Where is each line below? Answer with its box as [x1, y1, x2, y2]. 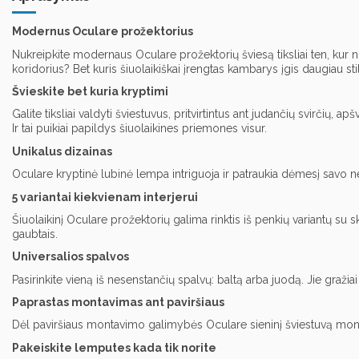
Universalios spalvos [12, 250, 129, 264]
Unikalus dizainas [12, 144, 112, 158]
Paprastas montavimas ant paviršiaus [12, 296, 224, 309]
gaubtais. [12, 227, 58, 240]
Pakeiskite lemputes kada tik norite [12, 341, 216, 354]
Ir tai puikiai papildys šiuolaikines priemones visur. [12, 122, 267, 135]
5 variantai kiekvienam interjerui [12, 190, 198, 204]
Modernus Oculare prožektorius [12, 25, 193, 38]
